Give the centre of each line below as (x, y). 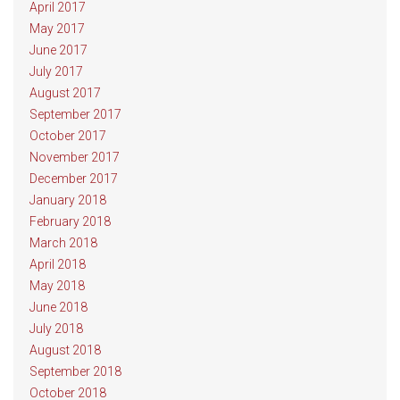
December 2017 (74, 179)
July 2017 (56, 71)
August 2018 (65, 350)
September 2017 (75, 114)
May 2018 (57, 286)
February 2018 (70, 221)
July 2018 (56, 329)
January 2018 (68, 200)
